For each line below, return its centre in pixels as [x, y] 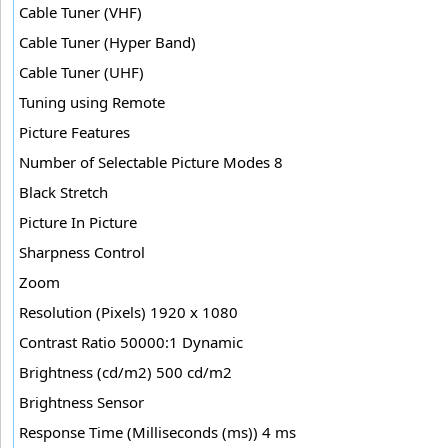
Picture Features [74, 131]
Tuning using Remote [92, 101]
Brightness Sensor [81, 401]
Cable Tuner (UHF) [81, 71]
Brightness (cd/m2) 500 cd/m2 [125, 371]
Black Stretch [63, 191]
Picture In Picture [78, 221]
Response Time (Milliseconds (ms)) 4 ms [157, 431]
